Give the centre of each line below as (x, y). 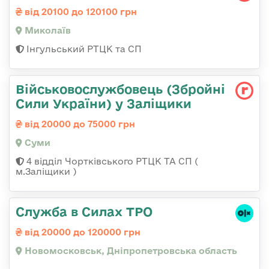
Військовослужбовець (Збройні (120, 89)
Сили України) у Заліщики (104, 103)
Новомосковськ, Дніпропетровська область (130, 250)
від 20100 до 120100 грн (80, 11)
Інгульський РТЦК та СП (83, 49)
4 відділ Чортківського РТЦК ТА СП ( (111, 161)
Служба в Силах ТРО (84, 211)
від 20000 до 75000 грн (79, 124)
